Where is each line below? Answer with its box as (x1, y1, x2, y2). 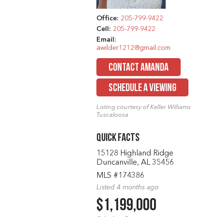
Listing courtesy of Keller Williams (96, 104, 191, 110)
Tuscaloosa (96, 111, 128, 118)
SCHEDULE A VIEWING (108, 82, 176, 94)
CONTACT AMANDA (108, 62, 169, 74)
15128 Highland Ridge (96, 149, 173, 157)
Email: (96, 36, 116, 43)
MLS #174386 (96, 171, 144, 180)
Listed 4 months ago (96, 184, 158, 191)
